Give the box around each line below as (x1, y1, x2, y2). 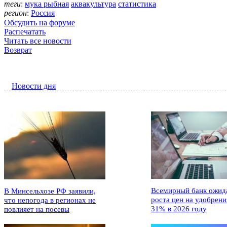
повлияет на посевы (4, 205, 69, 214)
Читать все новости (4, 36, 71, 46)
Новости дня (12, 82, 56, 91)
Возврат (4, 46, 32, 55)
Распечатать (4, 27, 46, 36)
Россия (31, 9, 55, 18)
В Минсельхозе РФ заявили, (4, 187, 96, 196)
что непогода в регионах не (4, 196, 96, 205)
